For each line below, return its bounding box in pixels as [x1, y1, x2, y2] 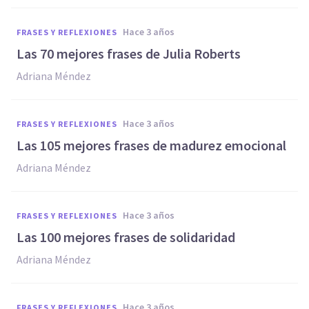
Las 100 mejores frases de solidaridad [17, 228, 235, 246]
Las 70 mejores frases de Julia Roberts [17, 45, 241, 62]
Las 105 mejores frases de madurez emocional [17, 137, 286, 154]
